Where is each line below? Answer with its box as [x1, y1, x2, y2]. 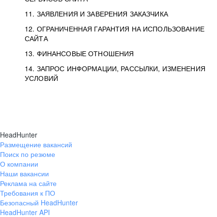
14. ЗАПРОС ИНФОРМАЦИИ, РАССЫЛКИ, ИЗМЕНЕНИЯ [25, 63, 205, 73]
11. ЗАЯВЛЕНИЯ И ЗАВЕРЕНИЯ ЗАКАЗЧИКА [25, 9, 168, 18]
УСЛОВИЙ [25, 73, 58, 83]
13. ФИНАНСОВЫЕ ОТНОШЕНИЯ [25, 48, 134, 58]
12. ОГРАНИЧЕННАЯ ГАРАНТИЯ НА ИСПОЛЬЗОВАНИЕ [25, 24, 204, 33]
